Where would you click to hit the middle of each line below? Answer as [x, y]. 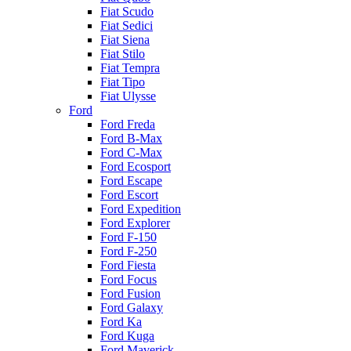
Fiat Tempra [130, 68]
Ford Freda [128, 124]
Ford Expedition [141, 209]
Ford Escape [131, 181]
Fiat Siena [125, 40]
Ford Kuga [127, 336]
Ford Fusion [130, 293]
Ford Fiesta [128, 265]
